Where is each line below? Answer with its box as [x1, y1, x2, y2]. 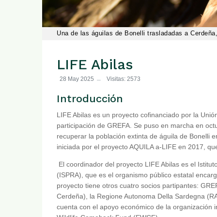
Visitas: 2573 [107, 76, 140, 83]
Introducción [57, 92, 123, 105]
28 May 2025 [60, 76, 94, 83]
